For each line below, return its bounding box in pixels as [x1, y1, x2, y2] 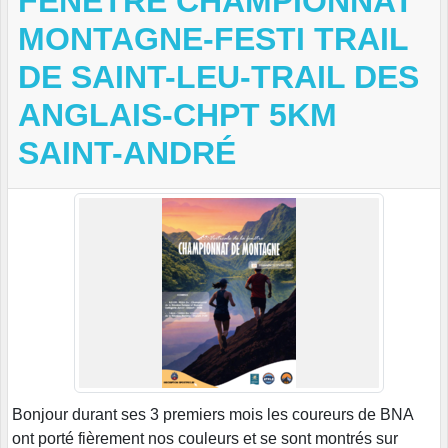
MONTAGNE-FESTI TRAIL [18, 21, 408, 58]
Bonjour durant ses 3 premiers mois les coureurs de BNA [12, 405, 413, 423]
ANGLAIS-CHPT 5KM [18, 97, 337, 134]
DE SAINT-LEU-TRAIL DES [18, 59, 419, 96]
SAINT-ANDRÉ [18, 135, 236, 172]
